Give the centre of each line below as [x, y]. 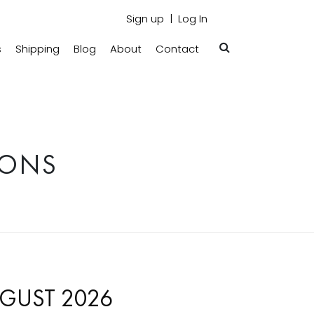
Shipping [37, 49]
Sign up [145, 19]
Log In [193, 19]
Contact [177, 49]
